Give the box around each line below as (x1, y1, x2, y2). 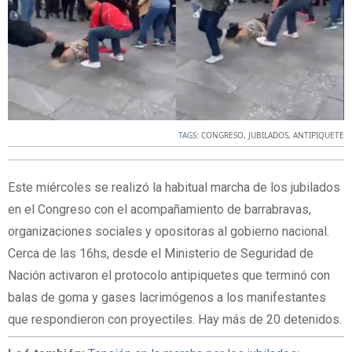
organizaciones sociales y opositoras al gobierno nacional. (8, 224, 329, 240)
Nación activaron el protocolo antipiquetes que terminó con (8, 268, 330, 284)
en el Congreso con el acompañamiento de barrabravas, (8, 202, 311, 218)
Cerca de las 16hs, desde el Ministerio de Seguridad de (8, 246, 313, 262)
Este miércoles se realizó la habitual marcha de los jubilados (8, 180, 340, 196)
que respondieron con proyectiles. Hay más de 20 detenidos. (8, 312, 342, 328)
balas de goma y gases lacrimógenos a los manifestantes (8, 290, 326, 306)
